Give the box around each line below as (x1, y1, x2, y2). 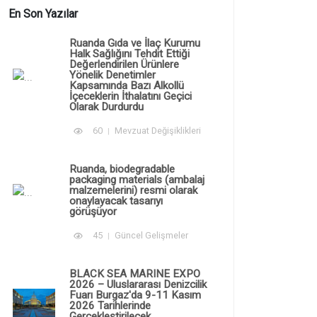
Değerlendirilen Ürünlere (69, 57, 179, 71)
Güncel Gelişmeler (115, 229, 188, 241)
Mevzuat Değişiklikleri (115, 125, 201, 136)
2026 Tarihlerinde (69, 299, 151, 312)
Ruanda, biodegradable (69, 162, 175, 175)
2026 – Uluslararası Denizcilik (69, 277, 207, 291)
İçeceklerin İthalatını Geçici (69, 89, 192, 103)
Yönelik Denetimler (69, 68, 156, 81)
